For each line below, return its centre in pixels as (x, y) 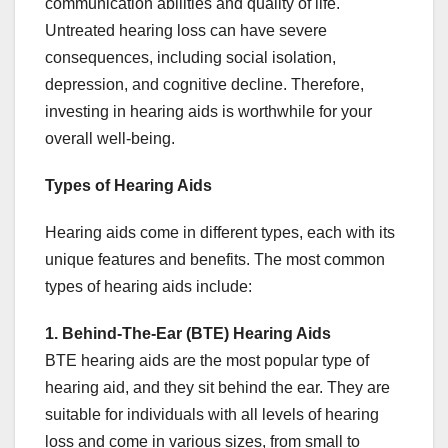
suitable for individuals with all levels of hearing (212, 415)
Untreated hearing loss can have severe (186, 31)
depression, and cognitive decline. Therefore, (204, 85)
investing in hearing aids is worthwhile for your (208, 112)
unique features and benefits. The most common (215, 260)
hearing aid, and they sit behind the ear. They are (217, 388)
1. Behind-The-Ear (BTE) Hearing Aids (188, 334)
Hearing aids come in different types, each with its (220, 233)
